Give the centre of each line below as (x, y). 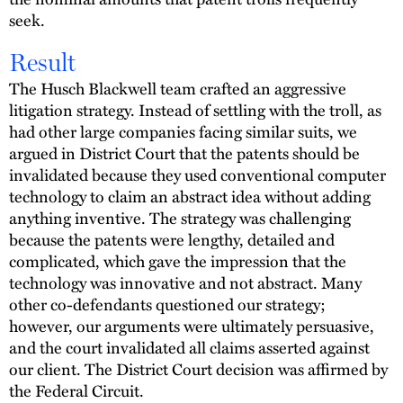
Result (42, 63)
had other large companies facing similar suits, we (183, 131)
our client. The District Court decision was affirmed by (198, 369)
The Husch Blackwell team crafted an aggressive (178, 88)
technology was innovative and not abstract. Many (185, 282)
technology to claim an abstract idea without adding (190, 196)
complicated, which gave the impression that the (178, 261)
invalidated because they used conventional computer (197, 175)
